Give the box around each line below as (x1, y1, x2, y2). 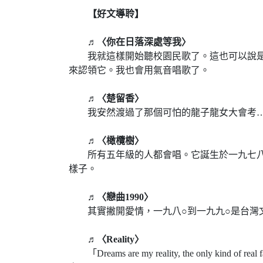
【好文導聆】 (69, 9, 144, 19)
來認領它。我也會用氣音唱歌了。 (69, 65, 210, 75)
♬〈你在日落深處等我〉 (69, 37, 191, 47)
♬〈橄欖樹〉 (69, 136, 144, 146)
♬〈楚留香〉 (69, 93, 144, 103)
